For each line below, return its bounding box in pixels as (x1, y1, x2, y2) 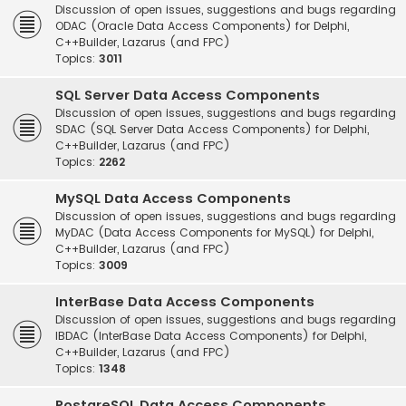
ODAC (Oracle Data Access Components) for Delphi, (55, 18, 349, 34)
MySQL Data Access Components (55, 189, 291, 208)
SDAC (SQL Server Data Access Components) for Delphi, (55, 121, 369, 137)
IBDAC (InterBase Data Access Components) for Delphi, (55, 328, 366, 343)
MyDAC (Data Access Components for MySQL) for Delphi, (55, 225, 373, 240)
